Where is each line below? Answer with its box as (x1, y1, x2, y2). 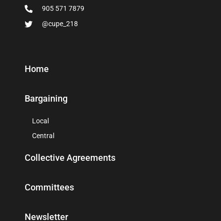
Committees (25, 182, 74, 193)
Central (32, 132, 54, 140)
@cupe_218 (42, 20, 78, 28)
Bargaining (25, 93, 68, 104)
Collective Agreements (25, 152, 115, 163)
